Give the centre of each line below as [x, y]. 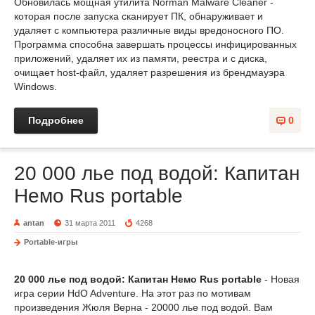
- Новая [281, 279]
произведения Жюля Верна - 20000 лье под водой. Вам [143, 307]
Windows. [36, 86]
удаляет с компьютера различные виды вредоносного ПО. [149, 30]
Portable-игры [51, 242]
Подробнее [56, 120]
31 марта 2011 [90, 223]
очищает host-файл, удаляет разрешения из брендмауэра [149, 72]
